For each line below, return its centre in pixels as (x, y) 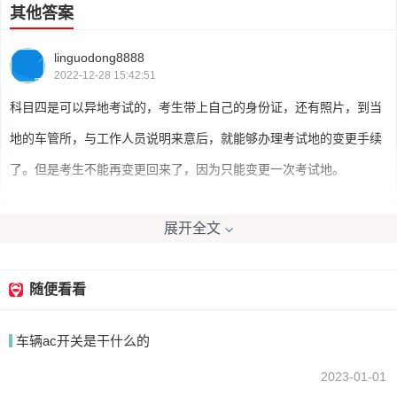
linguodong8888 (99, 57)
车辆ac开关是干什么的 (83, 341)
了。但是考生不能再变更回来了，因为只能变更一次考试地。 (177, 169)
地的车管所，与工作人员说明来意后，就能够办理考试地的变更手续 (196, 138)
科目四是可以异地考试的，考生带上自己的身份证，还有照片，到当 (196, 107)
